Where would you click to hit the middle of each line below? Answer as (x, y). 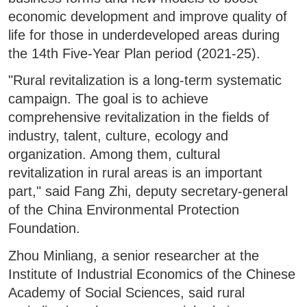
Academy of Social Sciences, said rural (127, 292)
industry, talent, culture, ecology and (119, 136)
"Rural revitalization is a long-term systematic (145, 81)
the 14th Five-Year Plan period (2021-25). (135, 53)
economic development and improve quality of (148, 16)
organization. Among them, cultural (114, 155)
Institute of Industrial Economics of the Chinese (152, 274)
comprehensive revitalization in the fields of (139, 118)
